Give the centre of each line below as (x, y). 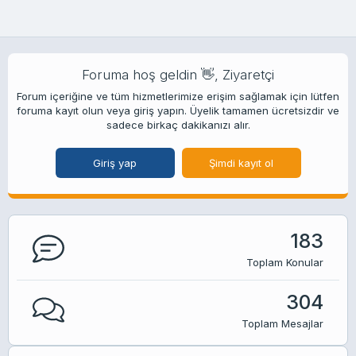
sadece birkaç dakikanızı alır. (178, 125)
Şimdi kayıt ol (241, 163)
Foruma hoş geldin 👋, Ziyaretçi (178, 75)
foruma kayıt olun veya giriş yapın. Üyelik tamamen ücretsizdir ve (178, 111)
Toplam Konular (285, 263)
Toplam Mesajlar (282, 324)
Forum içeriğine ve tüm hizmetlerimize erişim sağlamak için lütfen (178, 97)
